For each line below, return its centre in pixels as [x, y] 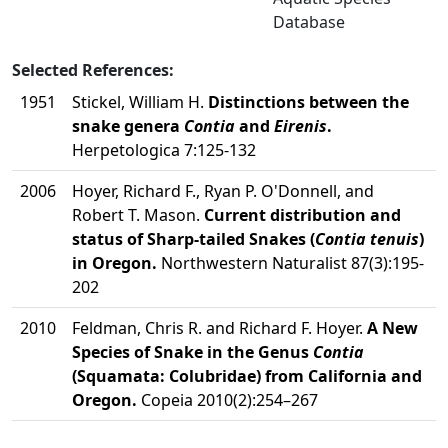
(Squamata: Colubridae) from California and [247, 376]
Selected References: [93, 70]
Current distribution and [302, 215]
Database [309, 22]
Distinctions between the [308, 102]
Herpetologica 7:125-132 [164, 150]
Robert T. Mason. [138, 215]
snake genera [128, 126]
